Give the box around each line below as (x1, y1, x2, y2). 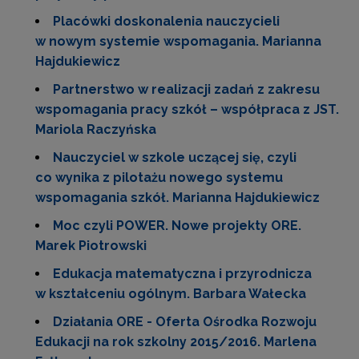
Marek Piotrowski (35, 238, 147, 253)
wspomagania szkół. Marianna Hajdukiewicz (35, 190, 320, 205)
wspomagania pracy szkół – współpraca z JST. (35, 102, 339, 117)
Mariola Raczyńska (35, 122, 156, 137)
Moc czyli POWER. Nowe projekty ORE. (53, 218, 301, 233)
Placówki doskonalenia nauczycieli (53, 14, 280, 29)
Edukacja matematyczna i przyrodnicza (53, 266, 312, 281)
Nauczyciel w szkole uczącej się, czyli (53, 150, 296, 165)
